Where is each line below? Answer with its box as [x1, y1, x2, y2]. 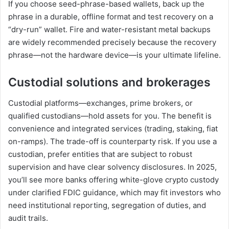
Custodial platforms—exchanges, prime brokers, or [8, 98, 193, 108]
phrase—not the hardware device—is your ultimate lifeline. [8, 50, 221, 60]
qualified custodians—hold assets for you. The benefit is [8, 110, 212, 121]
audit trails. [8, 213, 48, 223]
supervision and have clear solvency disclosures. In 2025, [8, 162, 217, 172]
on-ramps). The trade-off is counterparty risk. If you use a [8, 136, 217, 146]
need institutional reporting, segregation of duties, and [8, 200, 206, 210]
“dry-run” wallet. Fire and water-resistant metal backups [8, 25, 211, 35]
